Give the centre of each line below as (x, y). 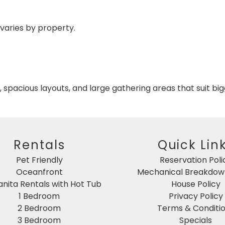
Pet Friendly (39, 160)
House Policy (196, 184)
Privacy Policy (196, 196)
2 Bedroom (39, 208)
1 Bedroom (39, 196)
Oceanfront (39, 172)
